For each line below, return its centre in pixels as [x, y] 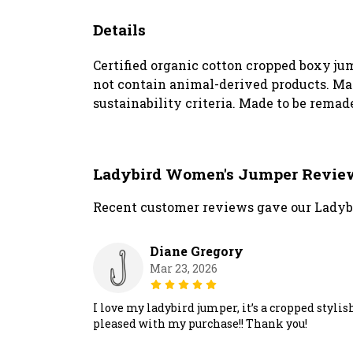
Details [119, 30]
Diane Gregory [197, 251]
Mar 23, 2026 [184, 269]
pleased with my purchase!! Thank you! [200, 324]
